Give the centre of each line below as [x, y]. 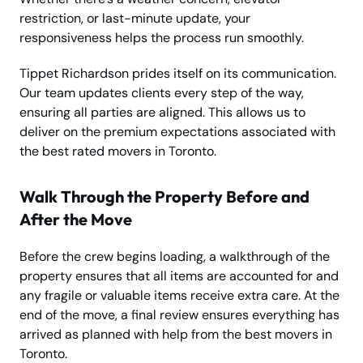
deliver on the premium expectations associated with [177, 132]
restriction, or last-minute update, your [135, 19]
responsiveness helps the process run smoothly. [162, 38]
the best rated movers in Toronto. [118, 152]
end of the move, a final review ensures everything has [179, 315]
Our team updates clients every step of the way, [162, 93]
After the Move [76, 220]
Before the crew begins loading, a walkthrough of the [175, 257]
